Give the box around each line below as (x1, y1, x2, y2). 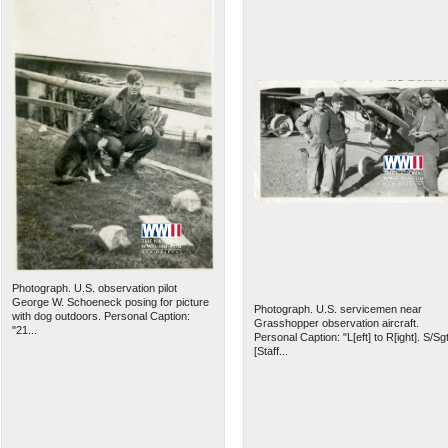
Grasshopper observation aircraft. (253, 317, 419, 330)
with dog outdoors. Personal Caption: (11, 310, 190, 323)
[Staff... (253, 345, 288, 358)
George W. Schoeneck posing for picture (11, 296, 209, 309)
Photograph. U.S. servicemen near (253, 303, 422, 316)
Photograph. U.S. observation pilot (11, 282, 177, 295)
